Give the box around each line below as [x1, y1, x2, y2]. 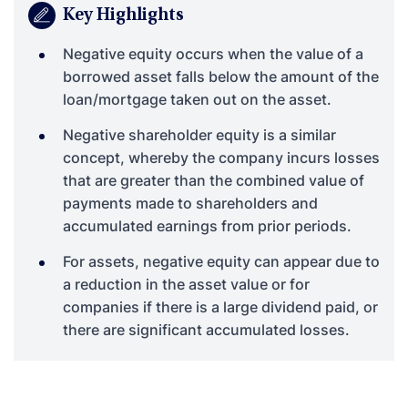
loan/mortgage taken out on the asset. [63, 89, 331, 108]
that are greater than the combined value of [63, 170, 364, 189]
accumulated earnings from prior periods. [63, 216, 352, 235]
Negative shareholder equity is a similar [63, 125, 336, 144]
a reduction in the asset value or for [63, 274, 310, 293]
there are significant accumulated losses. [63, 320, 350, 339]
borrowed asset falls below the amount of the [63, 66, 379, 86]
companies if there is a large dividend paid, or [63, 297, 378, 316]
